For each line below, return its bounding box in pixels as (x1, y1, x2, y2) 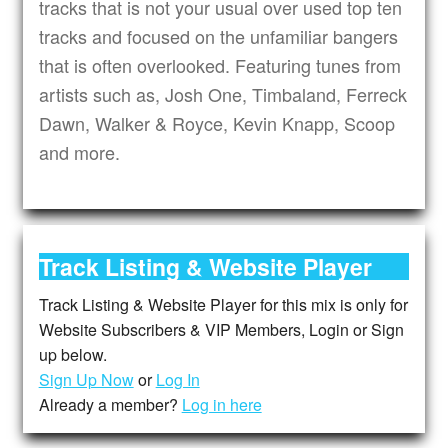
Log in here (181, 393, 262, 417)
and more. (38, 139, 120, 166)
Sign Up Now (38, 368, 134, 392)
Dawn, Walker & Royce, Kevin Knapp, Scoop (38, 110, 395, 137)
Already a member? (38, 393, 182, 417)
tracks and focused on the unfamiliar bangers (38, 23, 398, 50)
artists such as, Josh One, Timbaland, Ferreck (38, 81, 407, 108)
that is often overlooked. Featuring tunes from (38, 52, 401, 79)
